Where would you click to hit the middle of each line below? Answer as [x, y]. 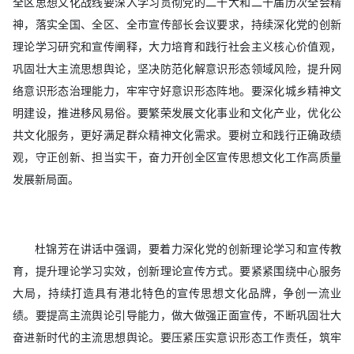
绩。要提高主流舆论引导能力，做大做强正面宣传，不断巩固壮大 [177, 315]
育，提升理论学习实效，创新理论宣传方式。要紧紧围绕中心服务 [177, 271]
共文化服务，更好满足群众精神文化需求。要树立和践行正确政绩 [177, 135]
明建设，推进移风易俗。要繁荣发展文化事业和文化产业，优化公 [177, 113]
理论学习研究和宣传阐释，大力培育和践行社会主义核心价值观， [177, 46]
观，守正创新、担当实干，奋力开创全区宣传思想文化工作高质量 [177, 157]
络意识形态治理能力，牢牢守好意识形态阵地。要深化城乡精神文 [177, 90]
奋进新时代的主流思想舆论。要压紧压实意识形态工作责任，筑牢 [177, 337]
